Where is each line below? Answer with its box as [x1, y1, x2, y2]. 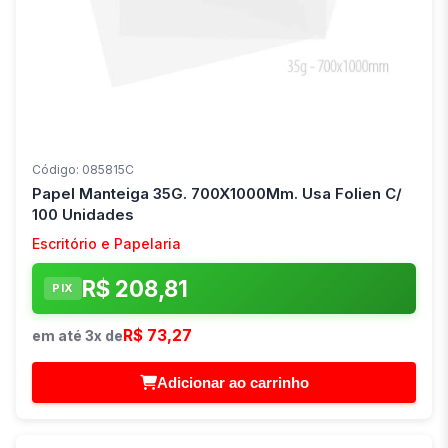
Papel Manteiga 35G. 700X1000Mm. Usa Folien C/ [32, 184, 402, 204]
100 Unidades [32, 205, 134, 225]
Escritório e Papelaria [32, 235, 181, 253]
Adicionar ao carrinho [156, 374, 309, 392]
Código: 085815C [32, 162, 134, 178]
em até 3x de [32, 327, 123, 345]
